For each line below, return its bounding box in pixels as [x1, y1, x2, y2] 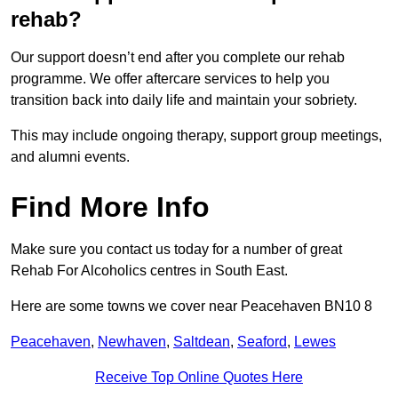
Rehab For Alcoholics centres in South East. [11, 263, 288, 279]
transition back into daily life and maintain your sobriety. [11, 92, 361, 108]
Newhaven [98, 334, 166, 350]
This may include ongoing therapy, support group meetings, [11, 128, 382, 144]
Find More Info [11, 191, 210, 224]
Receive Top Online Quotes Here [95, 370, 303, 386]
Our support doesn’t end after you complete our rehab [11, 50, 345, 66]
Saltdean [173, 334, 230, 350]
